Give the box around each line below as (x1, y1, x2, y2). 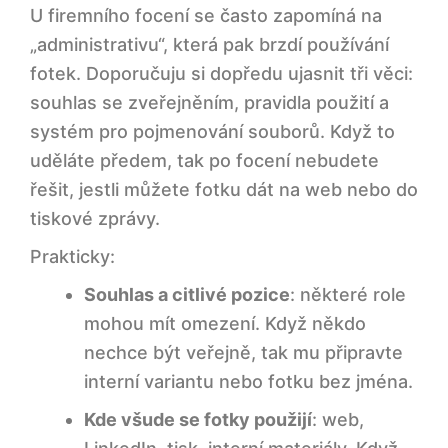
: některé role (290, 283, 406, 305)
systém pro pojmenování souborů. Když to (30, 120, 395, 142)
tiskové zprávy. (30, 207, 160, 229)
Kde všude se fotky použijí (84, 408, 312, 430)
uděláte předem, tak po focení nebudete (30, 149, 379, 171)
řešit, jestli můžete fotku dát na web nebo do (30, 178, 418, 200)
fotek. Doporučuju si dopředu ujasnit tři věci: (30, 62, 413, 84)
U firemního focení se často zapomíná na (30, 4, 382, 26)
